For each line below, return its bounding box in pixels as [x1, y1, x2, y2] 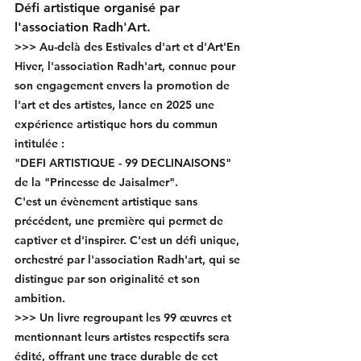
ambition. [15, 291, 65, 305]
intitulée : [15, 136, 68, 151]
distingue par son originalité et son [15, 272, 203, 286]
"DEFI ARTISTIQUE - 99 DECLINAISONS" [15, 156, 234, 170]
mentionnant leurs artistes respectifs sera [15, 330, 233, 344]
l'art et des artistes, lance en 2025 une [15, 98, 218, 112]
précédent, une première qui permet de [15, 214, 226, 228]
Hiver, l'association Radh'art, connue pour [15, 59, 239, 73]
